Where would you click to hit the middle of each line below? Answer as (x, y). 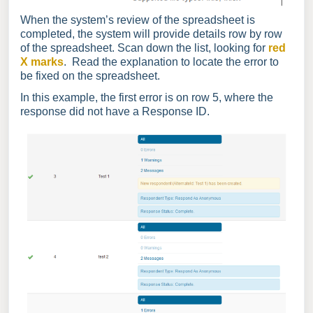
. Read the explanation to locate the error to (171, 62)
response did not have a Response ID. (115, 112)
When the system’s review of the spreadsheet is (138, 20)
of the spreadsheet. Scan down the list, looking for (144, 48)
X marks (42, 62)
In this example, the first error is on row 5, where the (147, 98)
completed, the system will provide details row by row (151, 34)
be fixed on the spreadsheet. (90, 76)
